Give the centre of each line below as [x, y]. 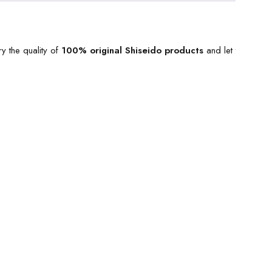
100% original [93, 50]
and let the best [235, 50]
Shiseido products [164, 50]
